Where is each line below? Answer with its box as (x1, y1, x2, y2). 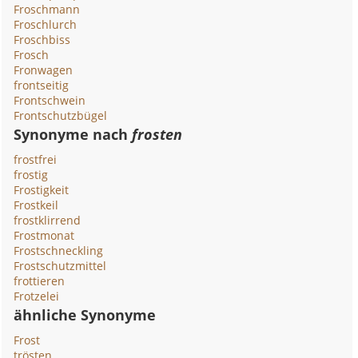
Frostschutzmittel (14, 258, 107, 273)
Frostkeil (14, 197, 59, 213)
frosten (132, 125, 183, 144)
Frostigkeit (14, 182, 70, 197)
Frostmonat (14, 228, 75, 243)
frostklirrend (14, 213, 82, 228)
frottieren (14, 273, 66, 288)
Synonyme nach (14, 125, 133, 144)
